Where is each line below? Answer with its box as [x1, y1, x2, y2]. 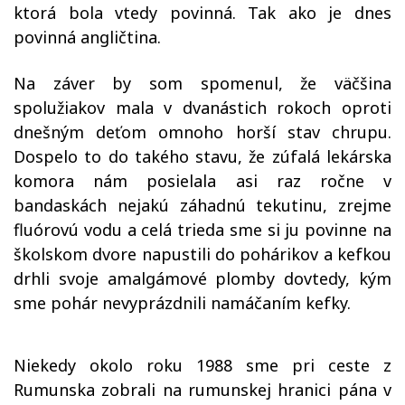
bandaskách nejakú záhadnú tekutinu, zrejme [14, 194, 391, 216]
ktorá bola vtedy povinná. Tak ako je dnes [14, 2, 391, 24]
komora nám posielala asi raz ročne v [14, 170, 391, 192]
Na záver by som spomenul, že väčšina [14, 72, 391, 94]
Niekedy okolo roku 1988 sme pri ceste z [14, 354, 391, 376]
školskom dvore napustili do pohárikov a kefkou [14, 243, 391, 265]
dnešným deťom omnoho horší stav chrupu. [14, 121, 391, 143]
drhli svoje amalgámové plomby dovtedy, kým [14, 268, 391, 289]
